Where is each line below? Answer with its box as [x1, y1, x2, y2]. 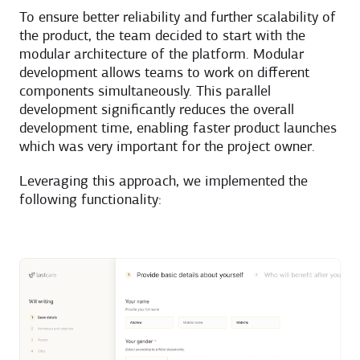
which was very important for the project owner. [19, 140, 315, 156]
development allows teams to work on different [19, 66, 309, 82]
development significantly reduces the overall [19, 103, 294, 119]
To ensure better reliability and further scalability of [19, 10, 336, 27]
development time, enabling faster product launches [19, 121, 337, 137]
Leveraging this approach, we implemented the [19, 174, 308, 190]
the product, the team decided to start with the [19, 29, 305, 45]
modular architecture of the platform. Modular [19, 47, 304, 63]
